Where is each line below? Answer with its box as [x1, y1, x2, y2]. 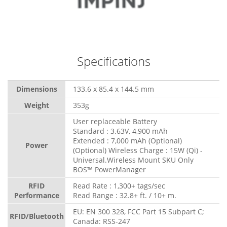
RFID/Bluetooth [9, 211, 64, 221]
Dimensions [16, 84, 57, 94]
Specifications [77, 53, 150, 70]
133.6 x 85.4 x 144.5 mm [73, 84, 154, 94]
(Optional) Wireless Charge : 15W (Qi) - [73, 145, 203, 156]
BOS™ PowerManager [73, 165, 146, 175]
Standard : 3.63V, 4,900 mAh [73, 126, 168, 136]
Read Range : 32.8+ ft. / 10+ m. [73, 191, 176, 201]
